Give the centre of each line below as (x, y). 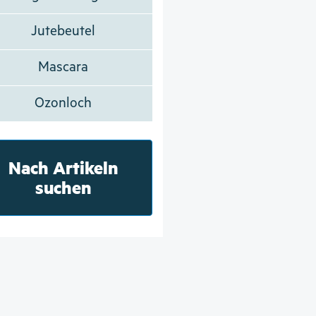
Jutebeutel (63, 31)
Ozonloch (63, 103)
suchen (63, 187)
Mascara (63, 67)
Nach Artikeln (63, 167)
